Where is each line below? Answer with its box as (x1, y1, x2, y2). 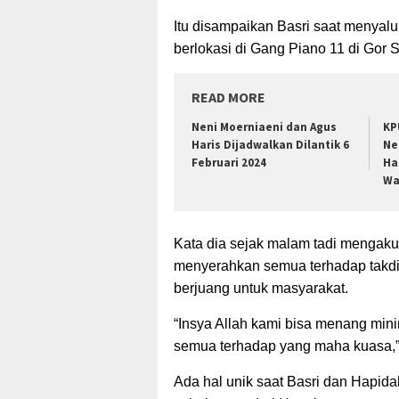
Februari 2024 (191, 154, 266, 170)
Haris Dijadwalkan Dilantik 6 (191, 136, 349, 152)
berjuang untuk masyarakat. (174, 281, 348, 297)
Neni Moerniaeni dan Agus (191, 118, 337, 134)
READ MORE (191, 87, 265, 106)
